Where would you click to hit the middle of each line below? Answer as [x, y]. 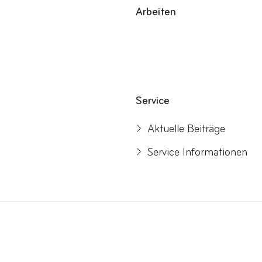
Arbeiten [156, 12]
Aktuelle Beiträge [186, 129]
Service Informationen [197, 152]
